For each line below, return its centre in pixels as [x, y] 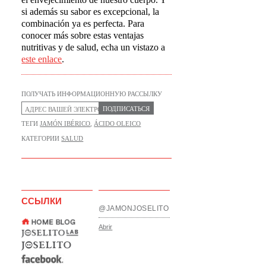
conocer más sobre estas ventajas [83, 35]
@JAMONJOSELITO [134, 208]
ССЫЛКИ [42, 201]
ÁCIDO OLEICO [118, 123]
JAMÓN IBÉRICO [65, 123]
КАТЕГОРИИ [42, 138]
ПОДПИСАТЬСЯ [126, 108]
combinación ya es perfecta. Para [83, 23]
